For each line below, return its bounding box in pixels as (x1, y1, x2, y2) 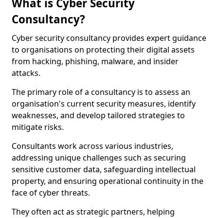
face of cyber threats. (12, 187, 90, 198)
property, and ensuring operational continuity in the (12, 176, 203, 186)
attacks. (12, 68, 40, 78)
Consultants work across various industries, (12, 141, 173, 151)
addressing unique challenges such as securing (12, 152, 186, 163)
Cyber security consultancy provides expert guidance (12, 33, 206, 43)
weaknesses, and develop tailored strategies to (12, 110, 185, 121)
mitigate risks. (12, 122, 64, 132)
